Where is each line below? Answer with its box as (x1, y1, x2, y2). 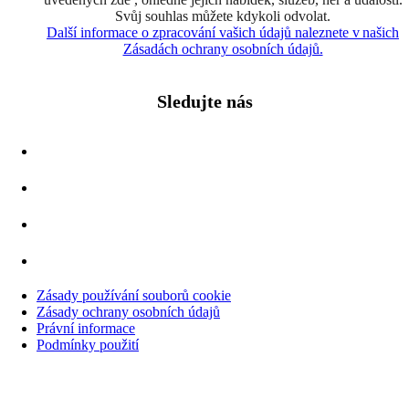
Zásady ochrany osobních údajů (37, 303, 220, 320)
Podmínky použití (37, 336, 139, 352)
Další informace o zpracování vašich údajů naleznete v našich (47, 24, 399, 40)
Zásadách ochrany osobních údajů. (122, 40, 323, 57)
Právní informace (37, 320, 135, 336)
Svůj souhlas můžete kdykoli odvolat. (115, 7, 330, 24)
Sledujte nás (156, 90, 253, 111)
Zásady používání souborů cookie (37, 287, 231, 303)
